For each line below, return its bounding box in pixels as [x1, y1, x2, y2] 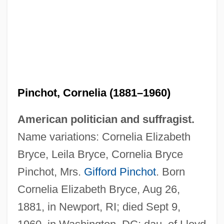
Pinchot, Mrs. [17, 165, 84, 178]
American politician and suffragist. [17, 112, 194, 125]
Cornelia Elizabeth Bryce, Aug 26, [17, 182, 180, 195]
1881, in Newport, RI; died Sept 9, [17, 200, 180, 213]
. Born [155, 165, 185, 178]
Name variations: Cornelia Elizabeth [17, 130, 190, 143]
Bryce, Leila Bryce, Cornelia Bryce [17, 147, 183, 160]
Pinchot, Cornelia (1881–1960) [17, 86, 170, 99]
